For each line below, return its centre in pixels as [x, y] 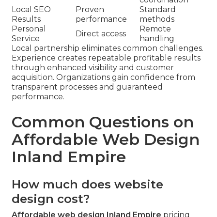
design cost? [51, 199]
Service [26, 39]
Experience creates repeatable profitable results [106, 58]
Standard [158, 10]
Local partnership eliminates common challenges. [108, 48]
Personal [29, 29]
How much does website [87, 185]
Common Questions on [103, 122]
